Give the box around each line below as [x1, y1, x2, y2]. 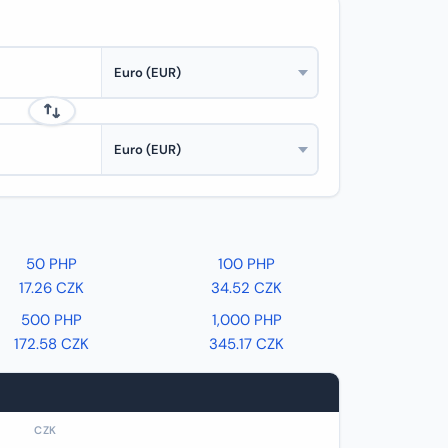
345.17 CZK [209, 334, 285, 354]
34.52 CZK [211, 278, 283, 298]
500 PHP [21, 310, 83, 330]
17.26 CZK [19, 278, 85, 298]
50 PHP [26, 254, 78, 274]
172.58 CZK [14, 334, 90, 354]
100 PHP [218, 254, 276, 274]
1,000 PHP [211, 310, 282, 330]
